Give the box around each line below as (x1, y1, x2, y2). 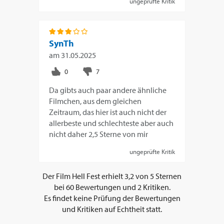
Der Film (42, 171, 72, 181)
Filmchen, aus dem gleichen (49, 96, 142, 106)
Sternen (154, 171, 181, 181)
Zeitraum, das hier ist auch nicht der (49, 107, 167, 117)
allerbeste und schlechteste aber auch (49, 118, 174, 128)
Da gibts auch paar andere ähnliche (49, 85, 167, 95)
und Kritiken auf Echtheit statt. (62, 204, 162, 214)
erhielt (100, 171, 124, 181)
